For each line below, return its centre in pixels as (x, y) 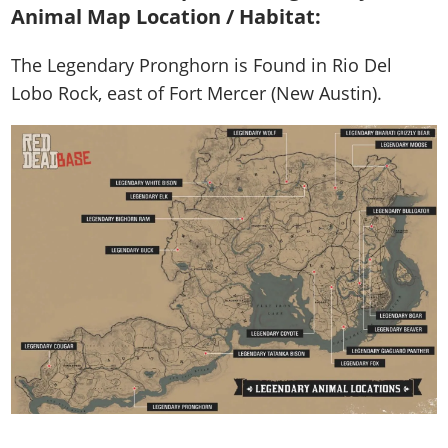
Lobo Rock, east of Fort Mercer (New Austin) (194, 92)
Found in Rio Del (323, 64)
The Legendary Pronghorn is (132, 64)
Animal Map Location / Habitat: (166, 16)
